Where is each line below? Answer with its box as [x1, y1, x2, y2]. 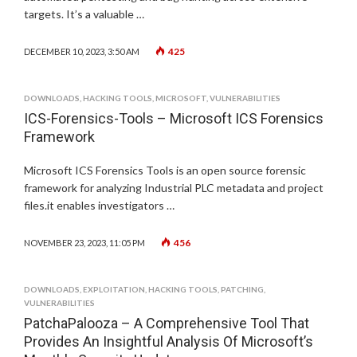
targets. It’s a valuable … [24, 7, 144, 21]
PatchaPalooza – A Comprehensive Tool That [24, 315, 309, 331]
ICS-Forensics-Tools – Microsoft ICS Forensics [24, 110, 324, 127]
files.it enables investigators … [24, 198, 175, 212]
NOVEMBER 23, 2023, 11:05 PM [24, 237, 145, 248]
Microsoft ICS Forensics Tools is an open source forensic [24, 163, 306, 177]
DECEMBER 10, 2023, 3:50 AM [24, 46, 139, 57]
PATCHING [221, 284, 264, 294]
